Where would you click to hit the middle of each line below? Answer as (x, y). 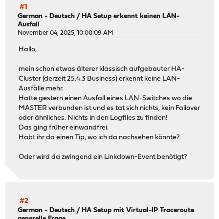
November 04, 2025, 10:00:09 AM (66, 33)
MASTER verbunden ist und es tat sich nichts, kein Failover (109, 109)
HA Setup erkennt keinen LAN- (131, 16)
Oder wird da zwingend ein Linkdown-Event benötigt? (103, 157)
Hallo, (28, 50)
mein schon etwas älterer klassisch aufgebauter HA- (102, 69)
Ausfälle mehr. (41, 89)
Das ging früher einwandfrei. (64, 128)
